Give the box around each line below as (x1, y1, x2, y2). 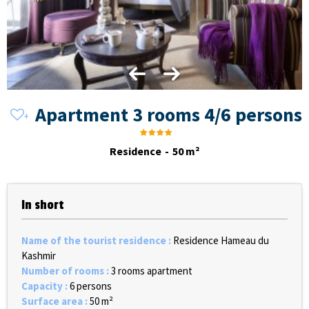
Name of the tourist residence (21, 234, 168, 248)
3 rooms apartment (111, 264, 192, 278)
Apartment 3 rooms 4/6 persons (34, 102, 302, 127)
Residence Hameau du (173, 234, 269, 248)
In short (21, 197, 64, 213)
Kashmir (21, 249, 56, 263)
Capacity (21, 279, 65, 293)
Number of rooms (21, 264, 106, 278)
